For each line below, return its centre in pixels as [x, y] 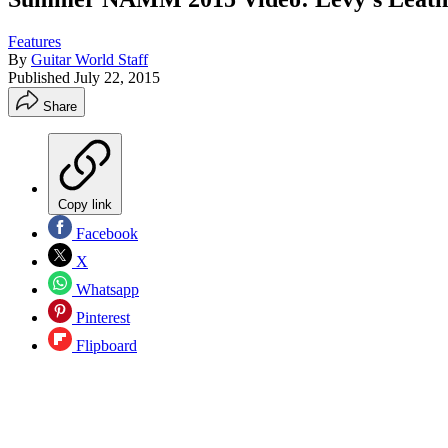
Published [41, 77]
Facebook [105, 233]
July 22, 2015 [117, 77]
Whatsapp [105, 289]
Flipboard [104, 345]
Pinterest [101, 317]
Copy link [85, 204]
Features [34, 41]
